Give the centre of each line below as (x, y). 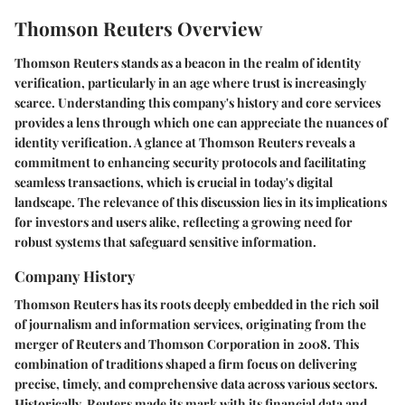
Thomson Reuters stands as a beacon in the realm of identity (188, 62)
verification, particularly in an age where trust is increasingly (190, 82)
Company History (75, 275)
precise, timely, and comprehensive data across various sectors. (196, 384)
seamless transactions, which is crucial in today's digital (174, 182)
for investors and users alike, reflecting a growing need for (184, 221)
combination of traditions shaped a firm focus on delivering (186, 364)
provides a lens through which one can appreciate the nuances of (201, 122)
